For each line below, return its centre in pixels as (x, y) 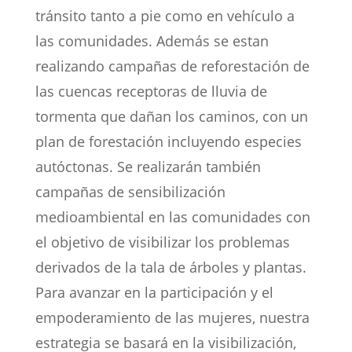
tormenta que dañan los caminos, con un (171, 117)
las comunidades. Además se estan (152, 41)
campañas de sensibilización (130, 192)
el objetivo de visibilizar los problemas (162, 242)
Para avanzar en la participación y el (154, 293)
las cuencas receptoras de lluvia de (151, 92)
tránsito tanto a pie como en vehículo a (165, 16)
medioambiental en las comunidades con (172, 217)
